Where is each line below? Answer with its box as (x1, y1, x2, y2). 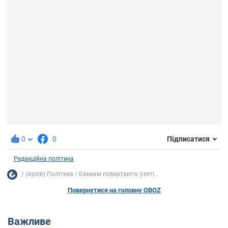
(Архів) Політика (25, 170, 73, 178)
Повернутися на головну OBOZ (67, 186, 161, 194)
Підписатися (167, 135, 210, 144)
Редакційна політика (14, 155, 74, 162)
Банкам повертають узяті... (79, 170, 159, 178)
